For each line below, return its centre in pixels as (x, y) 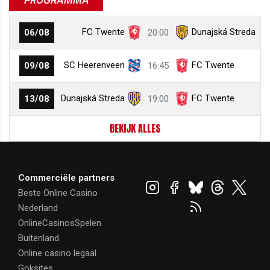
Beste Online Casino (58, 193)
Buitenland (39, 238)
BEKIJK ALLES (135, 128)
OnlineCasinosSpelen (60, 223)
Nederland (38, 208)
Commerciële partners (66, 178)
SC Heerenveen (95, 65)
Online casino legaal (57, 253)
